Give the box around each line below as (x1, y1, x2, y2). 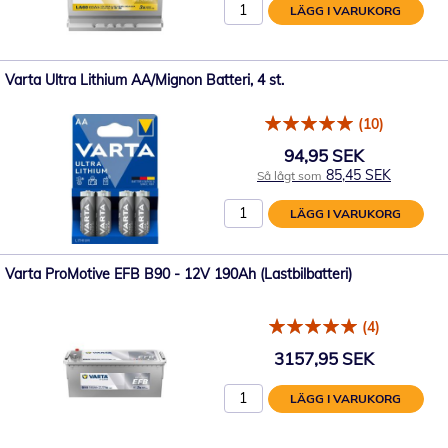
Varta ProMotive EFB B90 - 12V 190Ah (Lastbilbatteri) (5, 265, 352, 283)
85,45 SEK (326, 165, 391, 184)
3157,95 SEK (274, 347, 374, 369)
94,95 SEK (284, 144, 364, 166)
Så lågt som (257, 167, 322, 183)
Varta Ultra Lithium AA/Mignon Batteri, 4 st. (5, 71, 284, 89)
